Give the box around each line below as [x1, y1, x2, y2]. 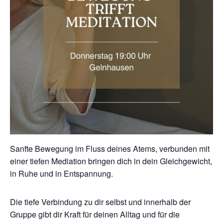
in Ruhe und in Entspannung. [10, 168, 113, 179]
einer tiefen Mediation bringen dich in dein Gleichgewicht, [10, 155, 212, 167]
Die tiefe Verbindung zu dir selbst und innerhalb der [10, 196, 191, 208]
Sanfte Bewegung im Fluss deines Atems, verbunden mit [10, 143, 210, 154]
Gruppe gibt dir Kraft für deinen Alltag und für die [10, 209, 180, 220]
